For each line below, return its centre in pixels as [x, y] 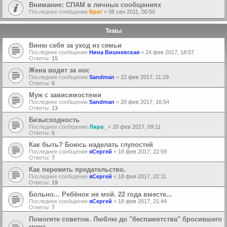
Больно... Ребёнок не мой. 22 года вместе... [101, 195]
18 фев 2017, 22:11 [142, 177]
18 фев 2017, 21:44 [142, 201]
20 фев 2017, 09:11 [137, 127]
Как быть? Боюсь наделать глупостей [91, 145]
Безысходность [54, 120]
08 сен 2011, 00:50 [132, 12]
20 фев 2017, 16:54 [145, 102]
